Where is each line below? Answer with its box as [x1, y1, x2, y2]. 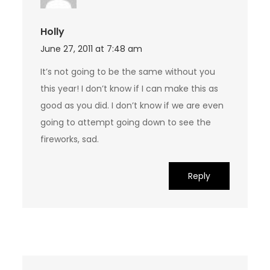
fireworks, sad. [40, 133, 99, 146]
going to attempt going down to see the [40, 116, 212, 129]
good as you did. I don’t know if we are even [40, 99, 224, 112]
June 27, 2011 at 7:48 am [40, 43, 143, 55]
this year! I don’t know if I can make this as [40, 83, 219, 95]
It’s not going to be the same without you [40, 66, 216, 78]
